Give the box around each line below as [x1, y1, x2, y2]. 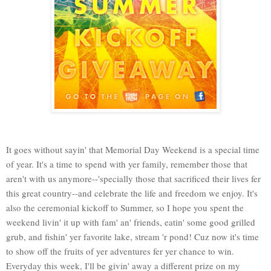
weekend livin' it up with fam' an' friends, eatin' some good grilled [6, 215, 255, 228]
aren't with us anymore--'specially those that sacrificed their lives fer [6, 172, 261, 184]
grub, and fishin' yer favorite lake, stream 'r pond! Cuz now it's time [6, 230, 259, 243]
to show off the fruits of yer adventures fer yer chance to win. [6, 244, 234, 257]
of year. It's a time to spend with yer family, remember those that [6, 157, 247, 170]
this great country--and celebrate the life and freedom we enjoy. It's [6, 186, 258, 199]
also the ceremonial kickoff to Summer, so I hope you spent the [6, 201, 244, 214]
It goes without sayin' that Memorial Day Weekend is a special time [6, 143, 260, 155]
